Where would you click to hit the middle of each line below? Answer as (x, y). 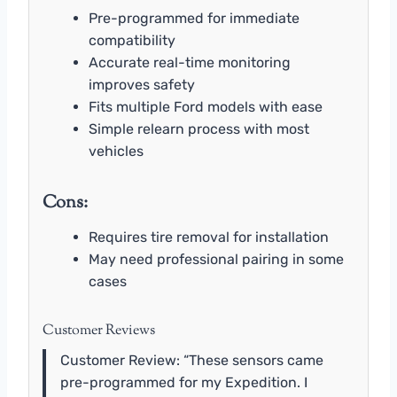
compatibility (132, 40)
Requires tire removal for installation (209, 237)
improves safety (142, 84)
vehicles (116, 151)
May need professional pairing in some (216, 259)
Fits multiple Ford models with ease (206, 106)
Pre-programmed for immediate (194, 18)
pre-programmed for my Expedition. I (184, 382)
